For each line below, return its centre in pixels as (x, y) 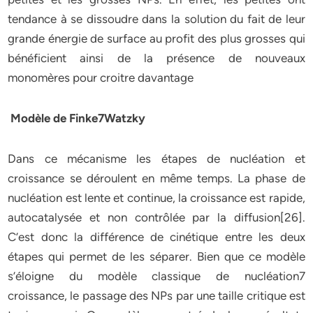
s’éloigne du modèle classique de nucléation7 (156, 276)
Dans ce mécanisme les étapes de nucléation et (156, 159)
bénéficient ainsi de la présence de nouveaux (156, 58)
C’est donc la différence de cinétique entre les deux (156, 237)
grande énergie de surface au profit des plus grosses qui (156, 38)
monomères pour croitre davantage (101, 78)
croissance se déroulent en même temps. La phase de (156, 178)
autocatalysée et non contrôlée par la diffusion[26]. (156, 217)
